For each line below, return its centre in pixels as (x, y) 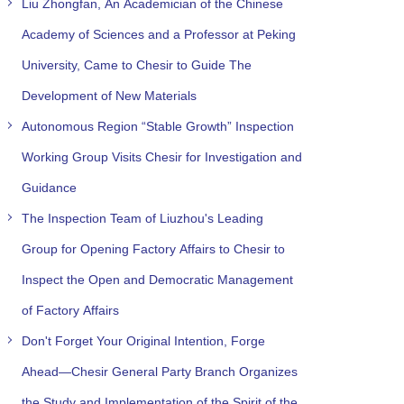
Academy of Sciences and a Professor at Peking (158, 34)
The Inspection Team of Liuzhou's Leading (142, 218)
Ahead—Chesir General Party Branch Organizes (159, 371)
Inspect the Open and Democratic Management (157, 279)
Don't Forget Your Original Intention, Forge (143, 340)
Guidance (49, 187)
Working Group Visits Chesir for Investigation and (161, 156)
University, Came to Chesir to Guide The (136, 64)
